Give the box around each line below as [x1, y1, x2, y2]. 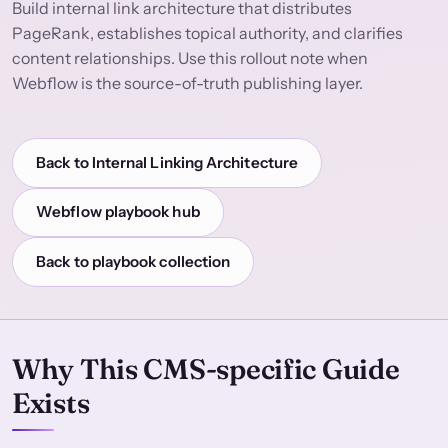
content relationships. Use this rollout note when [12, 48, 368, 69]
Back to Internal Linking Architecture [36, 152, 298, 172]
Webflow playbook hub [36, 202, 200, 222]
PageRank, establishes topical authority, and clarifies [12, 23, 403, 44]
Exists [12, 385, 90, 420]
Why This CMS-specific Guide [12, 351, 400, 386]
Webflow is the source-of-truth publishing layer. [12, 73, 363, 94]
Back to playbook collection [36, 252, 231, 272]
